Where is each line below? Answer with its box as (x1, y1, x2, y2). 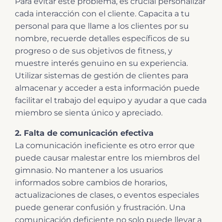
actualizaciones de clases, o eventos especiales (15, 190, 199, 200)
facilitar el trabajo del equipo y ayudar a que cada (15, 95, 207, 105)
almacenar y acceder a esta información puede (15, 83, 200, 93)
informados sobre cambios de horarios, (15, 177, 167, 187)
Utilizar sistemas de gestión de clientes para (15, 70, 188, 80)
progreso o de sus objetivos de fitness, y (15, 46, 172, 55)
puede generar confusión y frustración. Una (15, 202, 185, 212)
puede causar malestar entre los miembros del (15, 153, 200, 163)
